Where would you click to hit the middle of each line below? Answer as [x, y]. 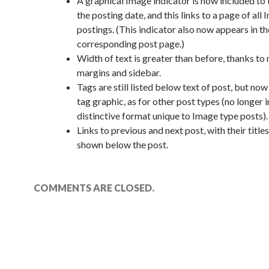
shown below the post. [122, 144]
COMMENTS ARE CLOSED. [94, 188]
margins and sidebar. [119, 72]
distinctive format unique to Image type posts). [172, 116]
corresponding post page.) [131, 44]
